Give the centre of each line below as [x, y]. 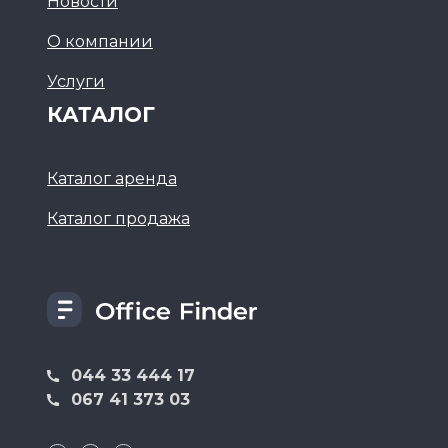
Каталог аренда [112, 179]
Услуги [76, 82]
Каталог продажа [118, 219]
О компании [100, 42]
